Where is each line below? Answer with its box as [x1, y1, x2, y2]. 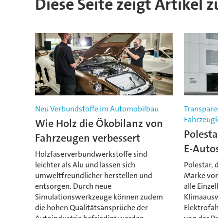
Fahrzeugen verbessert [35, 131, 140, 145]
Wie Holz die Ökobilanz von [35, 116, 163, 131]
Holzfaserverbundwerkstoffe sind [35, 148, 147, 159]
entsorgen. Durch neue [35, 181, 111, 191]
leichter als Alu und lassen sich [35, 159, 135, 170]
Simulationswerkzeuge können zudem [35, 191, 163, 202]
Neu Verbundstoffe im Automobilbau [35, 104, 159, 114]
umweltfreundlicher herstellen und [35, 170, 152, 181]
